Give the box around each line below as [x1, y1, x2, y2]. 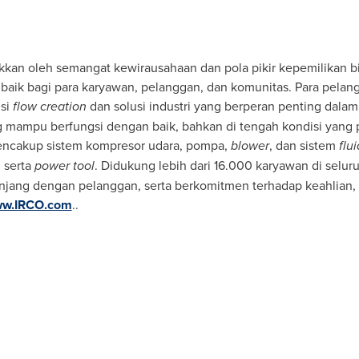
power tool [34, 156, 95, 175]
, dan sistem [268, 136, 339, 154]
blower [230, 136, 269, 155]
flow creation [12, 97, 87, 115]
